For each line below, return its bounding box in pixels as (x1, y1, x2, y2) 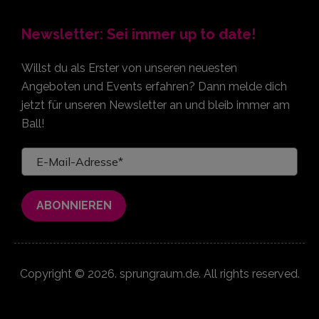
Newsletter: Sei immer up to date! (21, 25, 256, 43)
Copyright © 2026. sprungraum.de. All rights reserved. (19, 266, 300, 281)
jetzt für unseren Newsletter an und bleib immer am (21, 98, 290, 112)
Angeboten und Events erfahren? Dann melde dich (21, 79, 287, 93)
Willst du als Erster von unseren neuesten (21, 61, 237, 75)
